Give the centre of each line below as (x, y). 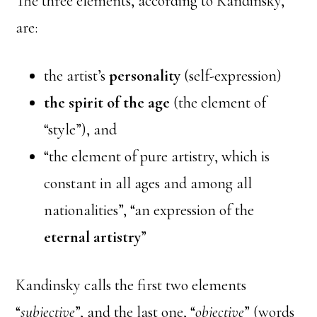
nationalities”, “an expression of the (149, 211)
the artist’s (77, 76)
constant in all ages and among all (148, 184)
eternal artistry (93, 237)
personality (145, 76)
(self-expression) (231, 76)
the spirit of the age (107, 103)
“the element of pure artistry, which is (157, 157)
